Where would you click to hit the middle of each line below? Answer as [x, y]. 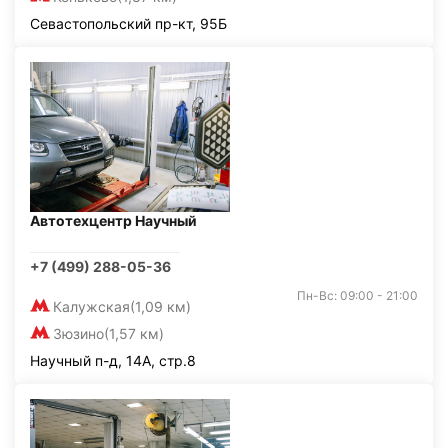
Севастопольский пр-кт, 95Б [128, 23]
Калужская [91, 306]
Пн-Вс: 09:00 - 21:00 [357, 295]
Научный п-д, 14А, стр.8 [113, 360]
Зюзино [78, 333]
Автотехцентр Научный [113, 220]
